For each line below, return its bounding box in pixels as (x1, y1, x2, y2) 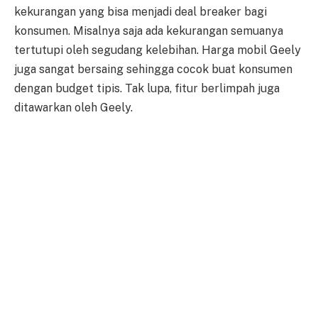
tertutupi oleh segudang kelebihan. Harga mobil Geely (14, 43, 301, 57)
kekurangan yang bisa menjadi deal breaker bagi (14, 5, 267, 19)
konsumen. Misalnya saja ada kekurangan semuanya (14, 24, 283, 38)
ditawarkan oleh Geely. (14, 101, 133, 115)
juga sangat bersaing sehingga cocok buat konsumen (14, 62, 292, 77)
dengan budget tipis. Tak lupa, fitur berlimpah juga (14, 82, 280, 96)
